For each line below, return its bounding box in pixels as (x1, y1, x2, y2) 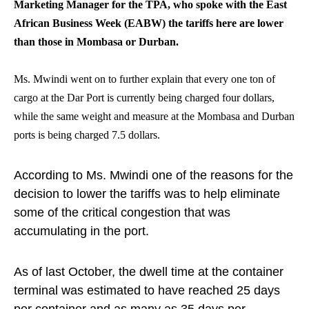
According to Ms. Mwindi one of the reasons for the (14, 168, 293, 182)
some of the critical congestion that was (14, 206, 230, 219)
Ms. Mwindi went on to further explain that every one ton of (14, 73, 275, 85)
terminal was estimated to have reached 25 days (14, 283, 280, 297)
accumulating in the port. (14, 224, 149, 238)
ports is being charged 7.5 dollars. (14, 129, 160, 141)
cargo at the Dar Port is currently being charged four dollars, (14, 92, 275, 103)
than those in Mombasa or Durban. (14, 36, 179, 48)
